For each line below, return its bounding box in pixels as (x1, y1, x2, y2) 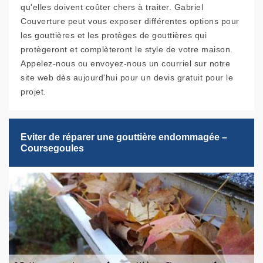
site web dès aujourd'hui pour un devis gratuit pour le (21, 73, 233, 83)
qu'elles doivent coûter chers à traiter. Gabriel (21, 2, 203, 12)
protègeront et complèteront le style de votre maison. (21, 45, 233, 55)
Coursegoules (21, 143, 84, 154)
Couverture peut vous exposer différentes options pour (21, 16, 240, 26)
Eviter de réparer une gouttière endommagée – (21, 132, 227, 143)
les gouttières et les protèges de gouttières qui (21, 31, 207, 41)
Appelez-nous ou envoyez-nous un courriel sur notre (21, 59, 230, 69)
